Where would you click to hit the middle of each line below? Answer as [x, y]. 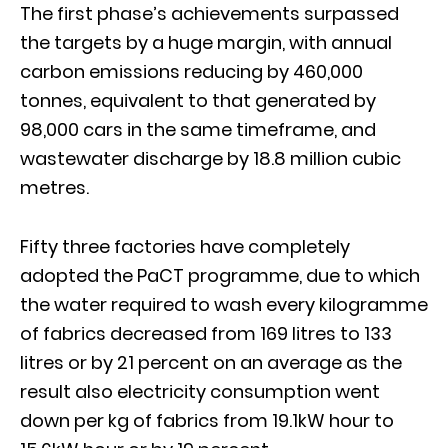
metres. [54, 187]
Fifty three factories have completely [185, 246]
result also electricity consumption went [200, 391]
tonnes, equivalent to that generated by [198, 100]
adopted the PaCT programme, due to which [220, 275]
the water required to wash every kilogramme [224, 304]
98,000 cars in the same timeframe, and [198, 129]
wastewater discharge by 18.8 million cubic [210, 158]
